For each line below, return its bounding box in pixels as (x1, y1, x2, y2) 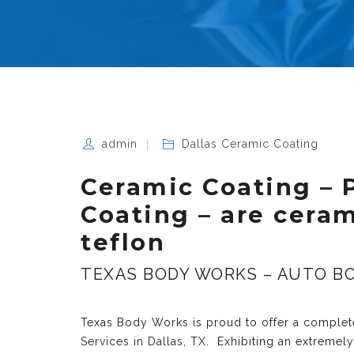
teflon (81, 228, 165, 256)
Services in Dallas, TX (81, 335, 206, 348)
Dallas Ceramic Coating (182, 137, 319, 150)
